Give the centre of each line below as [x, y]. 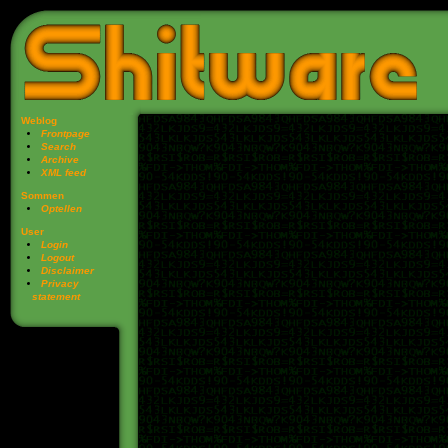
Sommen [42, 195]
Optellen [61, 208]
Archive [60, 159]
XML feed [63, 172]
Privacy [60, 283]
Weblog [39, 120]
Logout [57, 257]
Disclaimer [67, 270]
